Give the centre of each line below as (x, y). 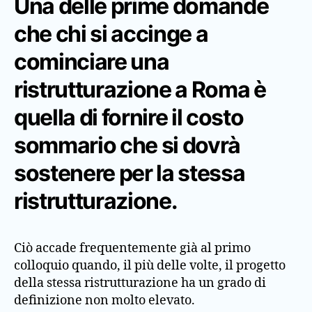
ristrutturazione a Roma (132, 89)
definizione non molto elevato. (104, 300)
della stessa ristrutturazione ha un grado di (140, 283)
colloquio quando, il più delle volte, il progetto (150, 265)
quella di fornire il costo (129, 117)
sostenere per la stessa (130, 173)
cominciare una (92, 61)
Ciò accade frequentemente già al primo (132, 248)
